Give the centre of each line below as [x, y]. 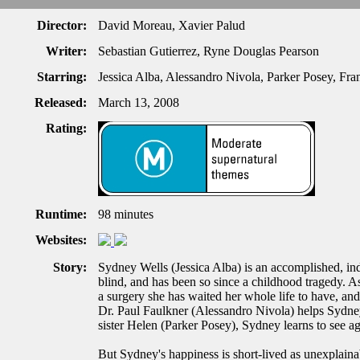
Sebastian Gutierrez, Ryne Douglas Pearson [209, 51]
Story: [70, 267]
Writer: [66, 51]
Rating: [66, 128]
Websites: [61, 240]
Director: [62, 25]
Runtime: [61, 214]
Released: [61, 102]
